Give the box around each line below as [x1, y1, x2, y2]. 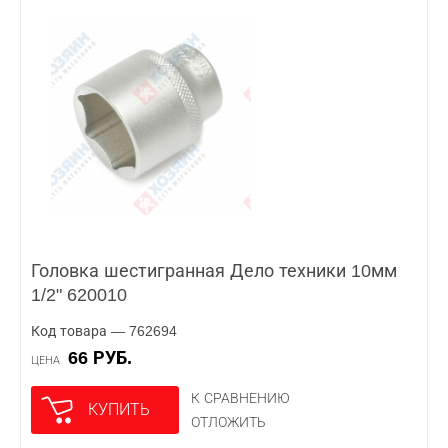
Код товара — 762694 [31, 323, 177, 339]
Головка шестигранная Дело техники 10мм [31, 261, 397, 281]
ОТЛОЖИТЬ [191, 414, 266, 430]
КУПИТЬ [88, 401, 150, 418]
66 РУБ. [78, 348, 132, 368]
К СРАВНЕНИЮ [191, 390, 290, 406]
